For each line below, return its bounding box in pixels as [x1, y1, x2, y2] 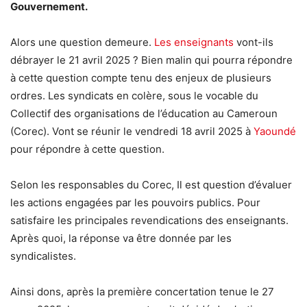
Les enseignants [154, 36, 234, 49]
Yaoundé [254, 125, 296, 138]
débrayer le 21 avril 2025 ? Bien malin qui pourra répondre [10, 53, 293, 67]
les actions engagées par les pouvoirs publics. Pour [10, 196, 260, 210]
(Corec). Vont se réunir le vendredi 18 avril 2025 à [10, 125, 254, 138]
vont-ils [234, 36, 273, 49]
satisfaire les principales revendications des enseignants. [10, 214, 288, 228]
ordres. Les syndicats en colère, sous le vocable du [10, 89, 258, 103]
